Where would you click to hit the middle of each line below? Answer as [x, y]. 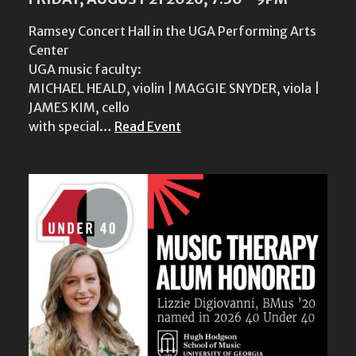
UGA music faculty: [85, 70]
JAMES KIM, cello [79, 108]
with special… [72, 127]
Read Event [148, 127]
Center [49, 50]
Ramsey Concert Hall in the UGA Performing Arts [172, 31]
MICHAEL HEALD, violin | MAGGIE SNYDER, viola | [174, 89]
